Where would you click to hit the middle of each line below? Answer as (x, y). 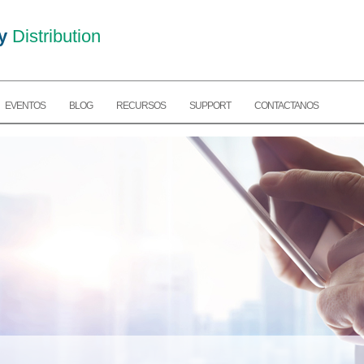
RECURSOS (141, 106)
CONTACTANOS (286, 106)
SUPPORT (210, 106)
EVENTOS (25, 106)
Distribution (54, 36)
